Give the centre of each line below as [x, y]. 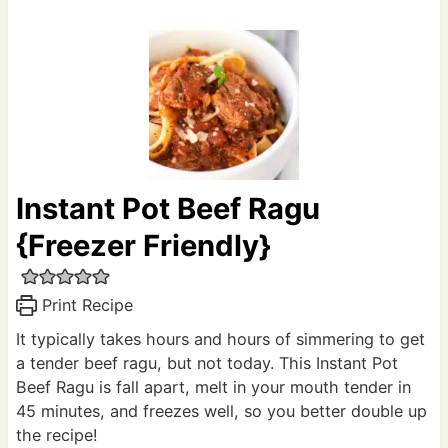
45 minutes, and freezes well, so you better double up [221, 411]
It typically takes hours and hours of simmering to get [220, 339]
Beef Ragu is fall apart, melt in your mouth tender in [213, 387]
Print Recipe [84, 305]
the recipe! [59, 435]
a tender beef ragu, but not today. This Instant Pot [206, 363]
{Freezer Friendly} [143, 246]
